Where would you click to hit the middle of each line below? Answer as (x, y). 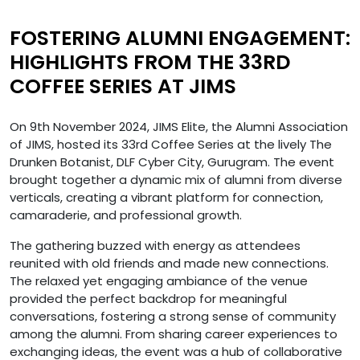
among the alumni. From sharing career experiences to (174, 333)
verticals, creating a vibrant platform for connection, (166, 197)
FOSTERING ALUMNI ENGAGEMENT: (180, 38)
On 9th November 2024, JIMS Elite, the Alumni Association (179, 126)
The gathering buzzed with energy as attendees (155, 245)
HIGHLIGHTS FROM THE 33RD (150, 62)
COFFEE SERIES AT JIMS (123, 86)
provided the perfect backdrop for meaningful (148, 298)
